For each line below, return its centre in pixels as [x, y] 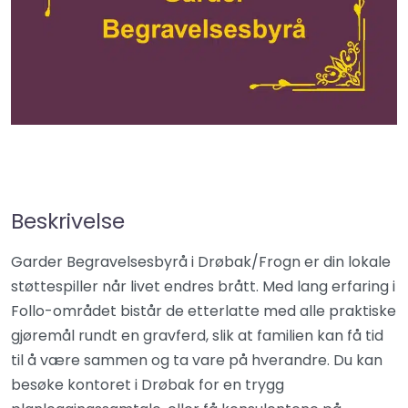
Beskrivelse [68, 221]
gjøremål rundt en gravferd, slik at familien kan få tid [197, 336]
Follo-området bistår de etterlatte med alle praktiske [204, 311]
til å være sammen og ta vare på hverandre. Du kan [197, 360]
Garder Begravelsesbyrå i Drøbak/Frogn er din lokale [201, 262]
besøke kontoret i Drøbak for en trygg [148, 385]
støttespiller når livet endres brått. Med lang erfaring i [203, 286]
